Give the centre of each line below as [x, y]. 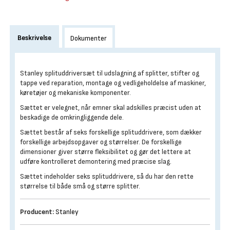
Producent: [37, 212]
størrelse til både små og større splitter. [81, 186]
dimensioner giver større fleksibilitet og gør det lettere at [106, 152]
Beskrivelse [34, 38]
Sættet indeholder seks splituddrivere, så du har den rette [107, 176]
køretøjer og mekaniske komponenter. [76, 93]
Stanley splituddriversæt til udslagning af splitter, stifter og [110, 73]
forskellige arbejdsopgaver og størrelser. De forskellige [101, 142]
